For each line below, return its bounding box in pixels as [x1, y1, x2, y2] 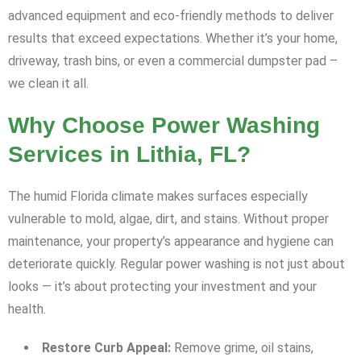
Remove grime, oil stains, [171, 340, 313, 356]
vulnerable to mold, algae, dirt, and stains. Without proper [8, 211, 329, 227]
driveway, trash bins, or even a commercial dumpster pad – [8, 53, 338, 69]
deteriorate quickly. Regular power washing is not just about [8, 256, 345, 272]
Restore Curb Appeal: [42, 340, 171, 356]
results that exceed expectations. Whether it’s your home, [8, 31, 338, 47]
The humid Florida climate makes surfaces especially [8, 189, 308, 205]
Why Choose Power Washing [8, 113, 320, 139]
